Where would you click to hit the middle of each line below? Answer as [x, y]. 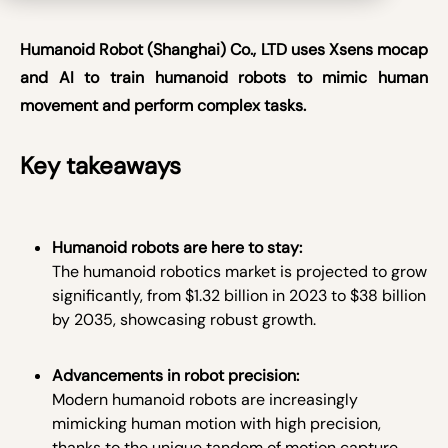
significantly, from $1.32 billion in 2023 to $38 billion [239, 295]
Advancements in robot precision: [175, 375]
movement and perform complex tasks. [167, 105]
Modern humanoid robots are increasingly [205, 399]
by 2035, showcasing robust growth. [184, 319]
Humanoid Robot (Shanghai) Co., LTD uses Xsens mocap [224, 49]
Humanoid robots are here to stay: [177, 247]
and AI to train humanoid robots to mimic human [224, 77]
